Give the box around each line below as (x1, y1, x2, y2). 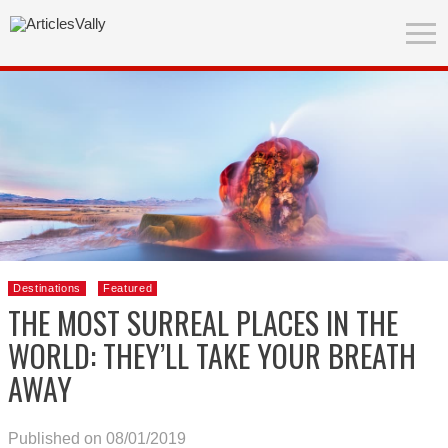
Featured (102, 282, 153, 294)
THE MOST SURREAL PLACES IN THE (8, 300, 398, 345)
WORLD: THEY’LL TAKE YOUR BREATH (8, 333, 416, 378)
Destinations (13, 282, 81, 294)
